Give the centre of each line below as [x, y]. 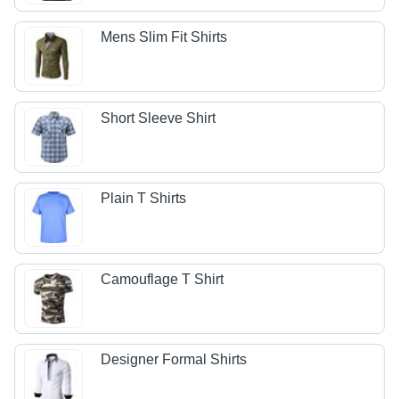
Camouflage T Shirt [163, 279]
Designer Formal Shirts [174, 360]
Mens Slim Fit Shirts [164, 37]
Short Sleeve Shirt [159, 118]
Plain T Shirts [144, 199]
